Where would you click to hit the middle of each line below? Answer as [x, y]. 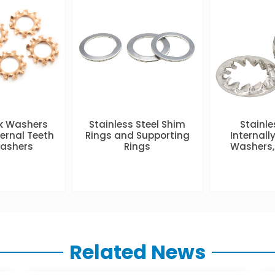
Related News [137, 252]
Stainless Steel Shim [137, 125]
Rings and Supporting [137, 136]
